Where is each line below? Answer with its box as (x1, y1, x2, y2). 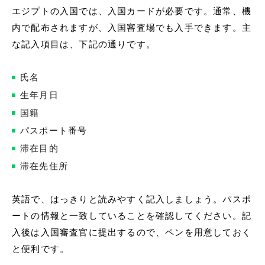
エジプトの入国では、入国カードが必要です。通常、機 (12, 6, 251, 17)
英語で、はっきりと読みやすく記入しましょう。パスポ (12, 194, 251, 205)
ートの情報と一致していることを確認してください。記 (12, 211, 251, 222)
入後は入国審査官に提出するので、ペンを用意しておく (12, 227, 251, 238)
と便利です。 (12, 244, 70, 255)
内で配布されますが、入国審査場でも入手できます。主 (12, 22, 251, 34)
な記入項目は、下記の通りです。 (12, 39, 156, 50)
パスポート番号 (20, 125, 88, 137)
